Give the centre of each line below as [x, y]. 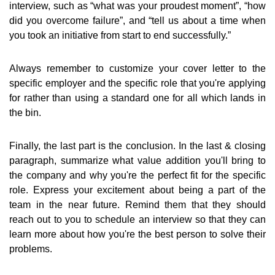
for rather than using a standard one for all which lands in [137, 98]
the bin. [25, 113]
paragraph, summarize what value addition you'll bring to [137, 161]
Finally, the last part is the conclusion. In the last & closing [137, 146]
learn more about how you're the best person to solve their [137, 234]
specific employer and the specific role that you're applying [137, 83]
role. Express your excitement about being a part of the [137, 190]
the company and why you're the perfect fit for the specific [137, 176]
